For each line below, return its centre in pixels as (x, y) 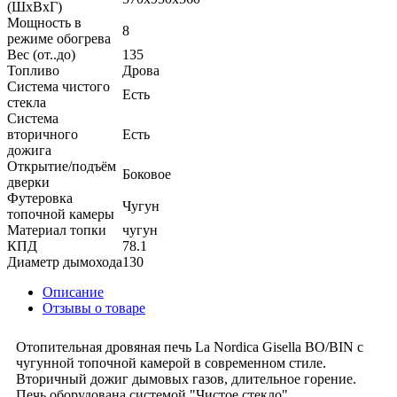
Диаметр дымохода (65, 261)
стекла (27, 102)
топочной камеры (61, 214)
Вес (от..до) (41, 54)
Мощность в (44, 22)
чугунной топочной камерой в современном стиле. (171, 362)
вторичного (43, 134)
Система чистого (58, 86)
